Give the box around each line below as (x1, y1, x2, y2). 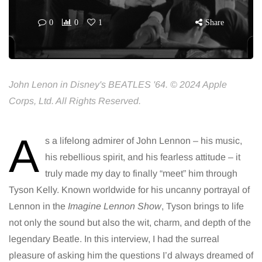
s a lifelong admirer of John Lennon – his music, (45, 136, 242, 146)
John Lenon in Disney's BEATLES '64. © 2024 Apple (9, 80, 227, 90)
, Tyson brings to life (161, 201, 244, 212)
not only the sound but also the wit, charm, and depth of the (9, 218, 251, 228)
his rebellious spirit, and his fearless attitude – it (45, 152, 240, 163)
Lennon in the (9, 201, 68, 212)
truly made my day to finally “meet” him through (45, 168, 237, 179)
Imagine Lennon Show (68, 201, 161, 212)
